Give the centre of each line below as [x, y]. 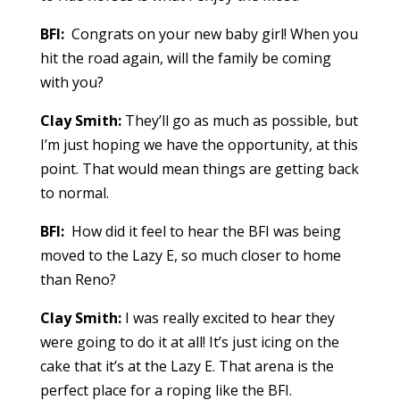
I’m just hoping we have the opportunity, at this [199, 145]
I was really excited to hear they [228, 318]
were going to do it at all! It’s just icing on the [189, 342]
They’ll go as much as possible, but [239, 121]
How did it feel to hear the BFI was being [202, 232]
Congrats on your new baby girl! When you [211, 34]
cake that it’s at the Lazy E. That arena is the [187, 367]
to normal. [74, 193]
